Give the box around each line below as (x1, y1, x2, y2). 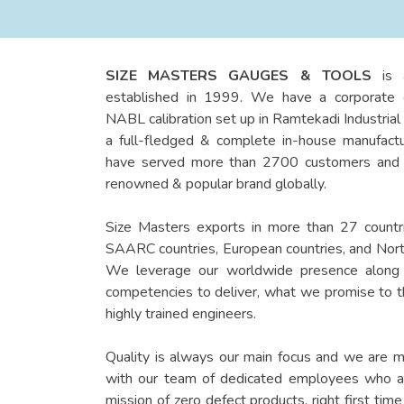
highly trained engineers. (106, 304, 256, 324)
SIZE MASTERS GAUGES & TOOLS (106, 66, 372, 86)
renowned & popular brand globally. (106, 174, 326, 194)
